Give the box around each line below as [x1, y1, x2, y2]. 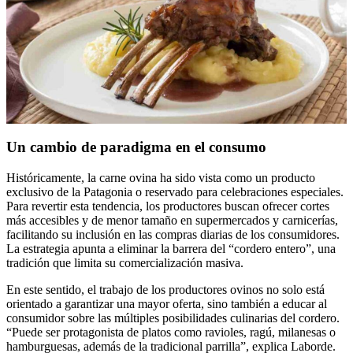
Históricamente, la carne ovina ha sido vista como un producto [6, 170, 315, 184]
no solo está [263, 282, 325, 296]
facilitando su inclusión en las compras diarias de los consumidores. [6, 227, 340, 241]
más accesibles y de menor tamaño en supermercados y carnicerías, [6, 213, 338, 227]
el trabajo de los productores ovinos [84, 282, 263, 296]
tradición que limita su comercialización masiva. [6, 255, 243, 269]
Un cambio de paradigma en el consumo [6, 138, 266, 155]
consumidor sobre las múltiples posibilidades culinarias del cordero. [6, 310, 340, 325]
